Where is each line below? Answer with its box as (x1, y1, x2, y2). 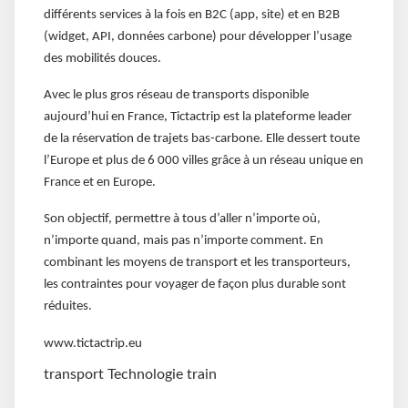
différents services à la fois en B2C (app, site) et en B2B (44, 7, 340, 22)
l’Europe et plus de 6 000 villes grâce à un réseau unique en (44, 153, 363, 168)
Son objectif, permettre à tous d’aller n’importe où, (44, 212, 321, 227)
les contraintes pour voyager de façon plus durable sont (44, 278, 346, 292)
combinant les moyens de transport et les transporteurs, (44, 256, 351, 270)
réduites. (44, 300, 92, 314)
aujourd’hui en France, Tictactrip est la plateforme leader (44, 109, 352, 124)
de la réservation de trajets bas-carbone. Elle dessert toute (44, 131, 360, 146)
